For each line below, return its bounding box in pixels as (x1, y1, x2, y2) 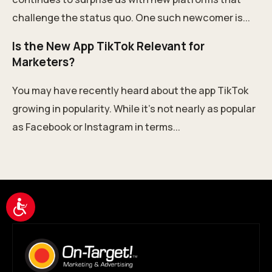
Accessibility (29, 197, 84, 209)
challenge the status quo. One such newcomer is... (12, 11, 250, 25)
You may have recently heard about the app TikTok (12, 83, 248, 97)
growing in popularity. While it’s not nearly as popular (12, 101, 256, 115)
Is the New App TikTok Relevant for (12, 38, 205, 55)
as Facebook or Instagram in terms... (12, 120, 180, 134)
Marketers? (12, 54, 75, 70)
